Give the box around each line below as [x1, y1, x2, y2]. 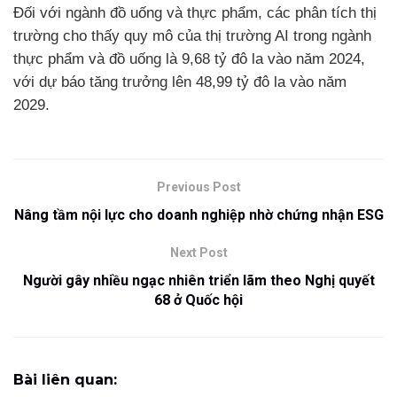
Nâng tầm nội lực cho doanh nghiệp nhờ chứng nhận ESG [13, 206, 384, 223]
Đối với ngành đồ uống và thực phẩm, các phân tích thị [13, 4, 377, 21]
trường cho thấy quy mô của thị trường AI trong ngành [13, 27, 371, 44]
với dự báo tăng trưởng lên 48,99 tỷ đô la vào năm [13, 73, 346, 90]
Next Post [169, 245, 228, 260]
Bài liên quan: [13, 370, 117, 388]
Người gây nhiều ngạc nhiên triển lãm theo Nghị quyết [22, 271, 375, 289]
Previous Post [156, 179, 241, 194]
